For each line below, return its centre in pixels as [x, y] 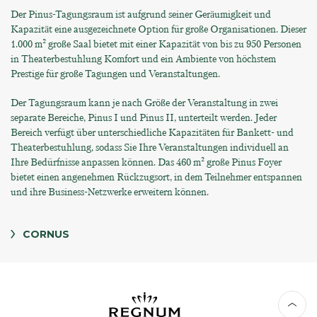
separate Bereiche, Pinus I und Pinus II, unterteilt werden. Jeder [144, 117]
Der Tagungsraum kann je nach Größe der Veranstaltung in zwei [144, 103]
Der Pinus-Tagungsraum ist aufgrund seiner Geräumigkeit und [141, 14]
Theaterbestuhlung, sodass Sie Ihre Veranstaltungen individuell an [150, 147]
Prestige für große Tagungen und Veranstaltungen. [115, 74]
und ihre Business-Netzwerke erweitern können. [110, 192]
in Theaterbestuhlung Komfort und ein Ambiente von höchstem [143, 59]
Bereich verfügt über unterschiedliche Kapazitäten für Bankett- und [152, 132]
